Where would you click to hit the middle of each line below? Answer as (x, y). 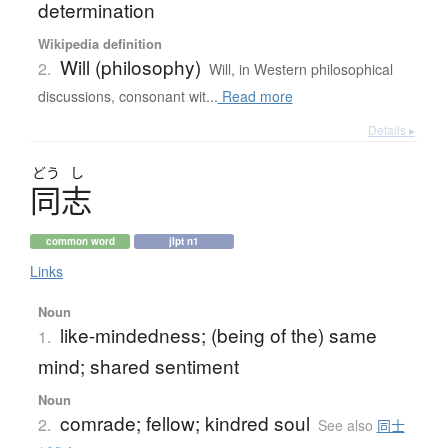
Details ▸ (391, 130)
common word (80, 241)
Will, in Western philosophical (300, 69)
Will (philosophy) (130, 67)
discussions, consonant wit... (127, 96)
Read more (255, 96)
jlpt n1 (184, 241)
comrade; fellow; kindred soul (184, 423)
